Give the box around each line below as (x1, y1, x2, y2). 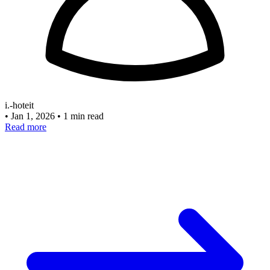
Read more (5, 121, 46, 132)
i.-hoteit (5, 99, 34, 110)
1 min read (63, 110, 104, 121)
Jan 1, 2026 (11, 110, 57, 121)
